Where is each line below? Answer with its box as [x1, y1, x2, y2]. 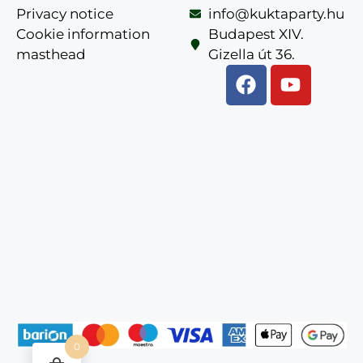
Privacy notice [16, 5, 113, 22]
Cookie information [16, 25, 150, 42]
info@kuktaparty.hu [207, 5, 344, 22]
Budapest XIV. [207, 25, 304, 42]
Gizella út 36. [207, 45, 295, 62]
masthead [16, 45, 86, 62]
